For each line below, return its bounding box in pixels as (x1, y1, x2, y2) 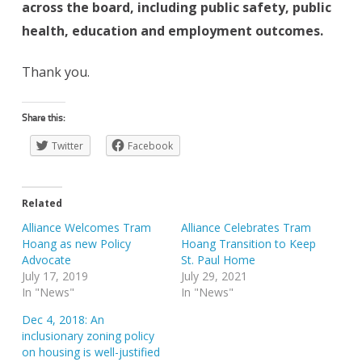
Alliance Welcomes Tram (22, 220, 151, 236)
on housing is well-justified (22, 344, 160, 360)
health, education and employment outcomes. (22, 22, 323, 40)
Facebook (128, 139, 173, 154)
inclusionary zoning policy (22, 328, 154, 344)
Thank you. (22, 63, 90, 82)
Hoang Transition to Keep (181, 236, 316, 252)
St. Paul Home (181, 252, 255, 268)
